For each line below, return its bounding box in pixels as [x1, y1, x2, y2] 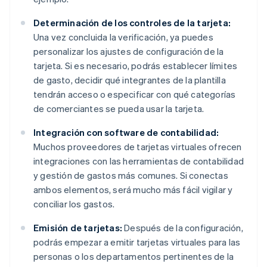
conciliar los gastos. [33, 198, 115, 210]
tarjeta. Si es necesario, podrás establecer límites [33, 60, 238, 72]
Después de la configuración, [122, 222, 243, 234]
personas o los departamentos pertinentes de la [33, 250, 234, 263]
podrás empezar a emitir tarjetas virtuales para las [33, 236, 241, 249]
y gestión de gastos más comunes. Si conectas [33, 169, 228, 182]
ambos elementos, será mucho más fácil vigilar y [33, 184, 233, 196]
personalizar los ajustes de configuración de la [33, 45, 224, 58]
